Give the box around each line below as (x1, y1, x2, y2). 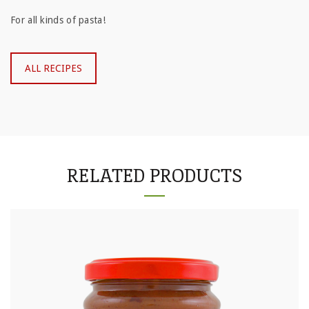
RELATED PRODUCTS (67, 164, 242, 188)
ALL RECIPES (25, 63, 82, 74)
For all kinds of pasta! (10, 14, 106, 26)
